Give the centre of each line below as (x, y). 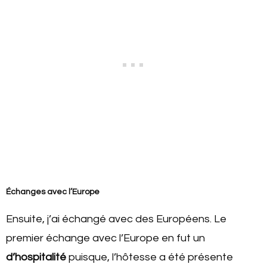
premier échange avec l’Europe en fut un (105, 238)
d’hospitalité (36, 257)
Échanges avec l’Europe (53, 192)
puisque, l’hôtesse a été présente (150, 257)
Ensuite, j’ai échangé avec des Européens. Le (116, 219)
